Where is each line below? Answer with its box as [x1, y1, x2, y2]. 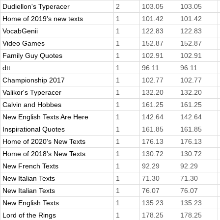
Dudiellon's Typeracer [2, 2, 70, 11]
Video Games [2, 39, 45, 48]
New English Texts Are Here [2, 113, 88, 121]
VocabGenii [2, 27, 38, 35]
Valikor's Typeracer [2, 88, 61, 97]
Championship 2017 [2, 76, 65, 84]
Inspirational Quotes [2, 125, 65, 134]
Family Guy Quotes [2, 52, 62, 60]
